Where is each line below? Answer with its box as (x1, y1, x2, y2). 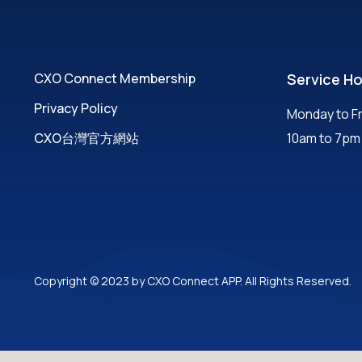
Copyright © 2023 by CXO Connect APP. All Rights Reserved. (34, 272, 351, 288)
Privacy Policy (34, 99, 118, 117)
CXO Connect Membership (34, 69, 196, 87)
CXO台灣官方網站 (34, 128, 139, 147)
